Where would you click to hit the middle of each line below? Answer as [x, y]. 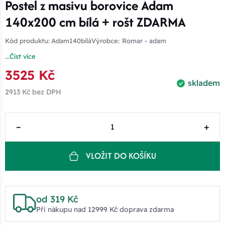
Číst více [23, 56]
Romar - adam [144, 40]
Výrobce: [105, 40]
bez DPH [46, 92]
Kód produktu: [27, 40]
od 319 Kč [57, 199]
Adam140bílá [71, 40]
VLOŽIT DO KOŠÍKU [121, 156]
